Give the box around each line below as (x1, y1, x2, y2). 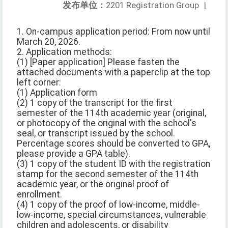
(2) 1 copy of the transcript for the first (17, 98, 173, 108)
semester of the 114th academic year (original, (17, 108, 206, 119)
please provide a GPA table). (17, 149, 130, 159)
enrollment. (17, 189, 62, 200)
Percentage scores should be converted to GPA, (17, 138, 210, 149)
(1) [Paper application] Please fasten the (17, 57, 180, 68)
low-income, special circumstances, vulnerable (17, 210, 206, 220)
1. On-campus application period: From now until (17, 26, 210, 37)
